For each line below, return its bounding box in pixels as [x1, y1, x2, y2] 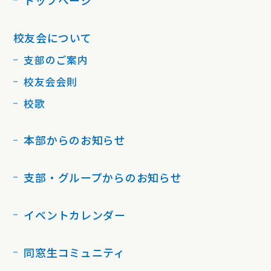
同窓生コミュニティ [24, 244, 125, 260]
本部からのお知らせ [24, 132, 126, 148]
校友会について [13, 29, 92, 45]
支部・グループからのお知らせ [24, 169, 182, 186]
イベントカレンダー [24, 207, 126, 223]
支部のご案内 [24, 52, 88, 67]
